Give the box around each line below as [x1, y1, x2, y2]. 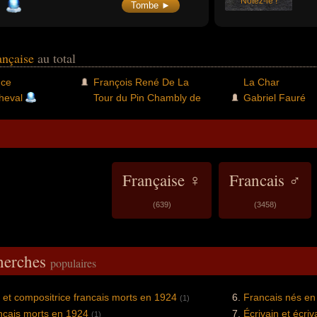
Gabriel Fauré [243, 91, 306, 103]
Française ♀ [122, 168, 201, 190]
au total [38, 49, 76, 67]
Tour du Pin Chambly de [93, 91, 201, 103]
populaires [50, 255, 96, 270]
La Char [243, 76, 279, 88]
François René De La [93, 76, 189, 88]
